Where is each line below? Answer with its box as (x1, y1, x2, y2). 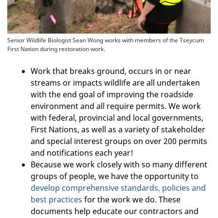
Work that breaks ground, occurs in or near (31, 66, 191, 77)
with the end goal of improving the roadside (31, 89, 193, 100)
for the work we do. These (82, 194, 181, 205)
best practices (31, 194, 82, 205)
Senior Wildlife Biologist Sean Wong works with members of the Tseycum (7, 36, 204, 45)
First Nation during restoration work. (7, 45, 105, 54)
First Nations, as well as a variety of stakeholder (31, 124, 205, 135)
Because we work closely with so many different (31, 159, 207, 170)
